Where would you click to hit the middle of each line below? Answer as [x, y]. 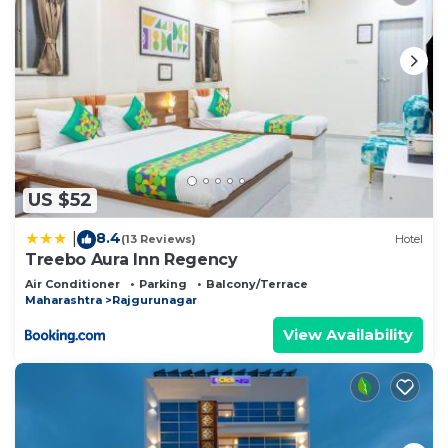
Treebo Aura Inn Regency [131, 259]
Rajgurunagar [154, 299]
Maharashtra [63, 299]
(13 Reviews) [158, 239]
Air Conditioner [72, 283]
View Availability [348, 334]
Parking [163, 283]
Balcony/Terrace [257, 283]
